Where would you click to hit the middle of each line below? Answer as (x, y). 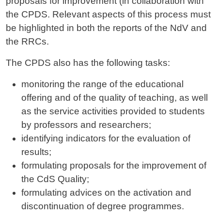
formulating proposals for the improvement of (114, 165)
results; (36, 152)
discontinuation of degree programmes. (103, 206)
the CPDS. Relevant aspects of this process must (108, 14)
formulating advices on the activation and (106, 192)
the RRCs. (27, 41)
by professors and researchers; (86, 124)
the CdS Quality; (55, 179)
